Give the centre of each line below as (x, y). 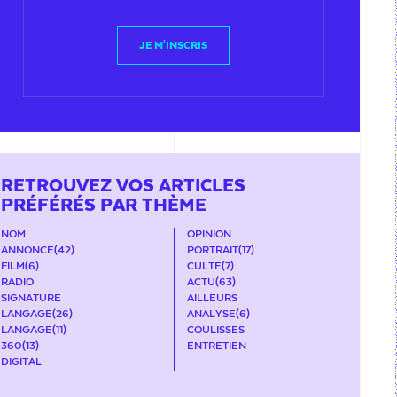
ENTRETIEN (216, 346)
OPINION (209, 234)
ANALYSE (211, 314)
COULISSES (215, 330)
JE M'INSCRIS (174, 45)
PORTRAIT (212, 250)
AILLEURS (212, 298)
